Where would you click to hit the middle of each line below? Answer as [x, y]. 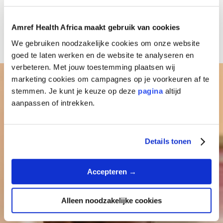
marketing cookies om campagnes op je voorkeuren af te [111, 79]
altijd [172, 91]
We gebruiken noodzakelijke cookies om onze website [106, 43]
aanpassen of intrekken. [53, 103]
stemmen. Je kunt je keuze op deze [75, 91]
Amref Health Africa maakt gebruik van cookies [96, 27]
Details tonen [168, 141]
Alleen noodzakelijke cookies [111, 201]
